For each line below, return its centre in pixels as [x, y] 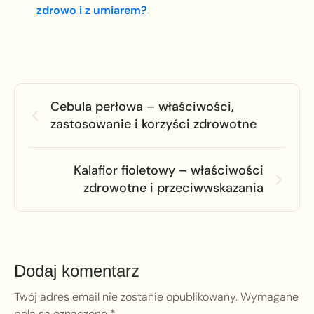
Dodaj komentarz [77, 271]
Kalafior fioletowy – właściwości [169, 171]
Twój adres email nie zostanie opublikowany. [126, 297]
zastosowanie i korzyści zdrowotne [153, 124]
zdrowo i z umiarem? [92, 11]
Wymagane [269, 297]
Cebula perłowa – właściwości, [142, 107]
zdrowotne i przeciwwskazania [173, 188]
